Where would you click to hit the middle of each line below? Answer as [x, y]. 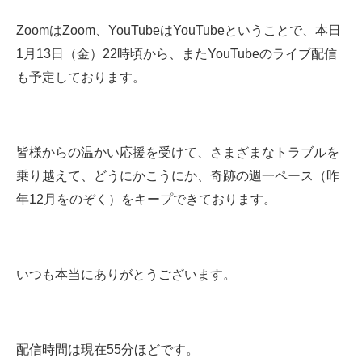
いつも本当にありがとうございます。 [126, 275]
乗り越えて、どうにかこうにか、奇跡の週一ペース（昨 [178, 176]
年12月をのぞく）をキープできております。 [146, 200]
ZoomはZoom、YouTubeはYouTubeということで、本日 [179, 31]
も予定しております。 [81, 78]
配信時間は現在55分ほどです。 [107, 350]
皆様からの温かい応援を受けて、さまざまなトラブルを [178, 153]
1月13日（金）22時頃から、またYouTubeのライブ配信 [177, 54]
